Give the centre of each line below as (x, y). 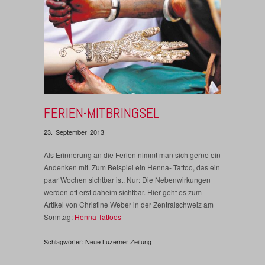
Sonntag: (59, 217)
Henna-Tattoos (98, 217)
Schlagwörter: (64, 242)
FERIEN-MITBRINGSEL (101, 112)
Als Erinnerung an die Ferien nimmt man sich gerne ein (132, 155)
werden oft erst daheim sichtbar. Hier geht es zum (123, 192)
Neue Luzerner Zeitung (118, 242)
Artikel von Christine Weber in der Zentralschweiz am (129, 205)
